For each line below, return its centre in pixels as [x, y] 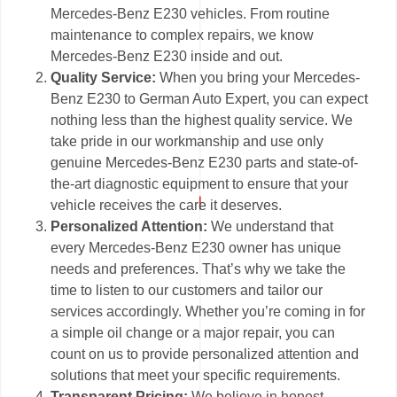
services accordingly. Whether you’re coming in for [208, 312]
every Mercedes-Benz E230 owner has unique [196, 248]
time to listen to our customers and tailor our [187, 291]
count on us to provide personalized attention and [205, 354]
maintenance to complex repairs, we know [183, 35]
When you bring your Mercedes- [260, 78]
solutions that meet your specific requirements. [196, 376]
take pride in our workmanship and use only [187, 142]
